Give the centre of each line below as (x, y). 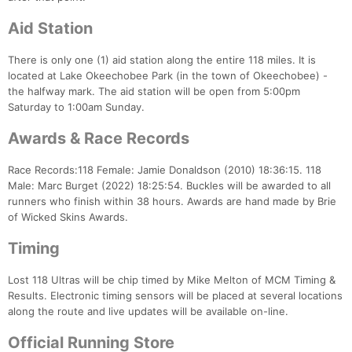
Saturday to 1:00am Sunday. (76, 107)
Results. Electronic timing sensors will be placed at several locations (175, 296)
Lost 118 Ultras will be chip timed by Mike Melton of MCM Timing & (172, 280)
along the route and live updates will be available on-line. (148, 312)
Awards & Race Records (99, 139)
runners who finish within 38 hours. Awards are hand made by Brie (172, 202)
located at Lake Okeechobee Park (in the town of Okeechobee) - (168, 76)
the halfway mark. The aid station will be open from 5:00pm (154, 92)
